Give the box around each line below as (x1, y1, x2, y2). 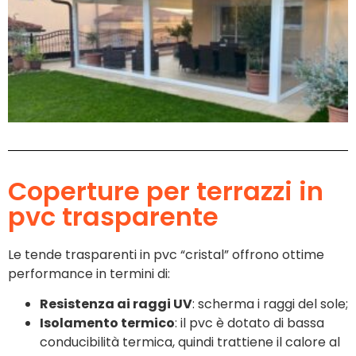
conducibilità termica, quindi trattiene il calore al (40, 333, 340, 352)
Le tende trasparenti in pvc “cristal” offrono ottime (8, 245, 324, 264)
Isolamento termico (40, 314, 175, 333)
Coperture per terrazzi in (8, 172, 323, 209)
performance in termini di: (8, 264, 170, 283)
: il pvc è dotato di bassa (175, 314, 324, 333)
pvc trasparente (8, 198, 219, 234)
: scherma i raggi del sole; (192, 295, 348, 314)
